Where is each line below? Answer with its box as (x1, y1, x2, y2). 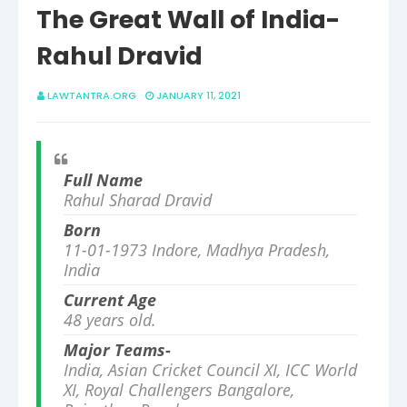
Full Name (64, 169, 143, 192)
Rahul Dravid (36, 39, 203, 74)
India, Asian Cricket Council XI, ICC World (64, 359, 357, 382)
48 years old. (64, 309, 156, 332)
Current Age (64, 289, 156, 312)
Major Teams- (64, 339, 171, 362)
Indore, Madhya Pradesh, (147, 239, 330, 262)
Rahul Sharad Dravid (64, 189, 212, 212)
